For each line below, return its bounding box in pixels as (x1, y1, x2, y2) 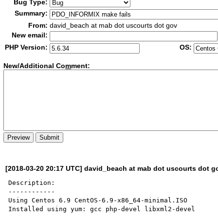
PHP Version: (5, 43, 48, 51)
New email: (12, 31, 48, 39)
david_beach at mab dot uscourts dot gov (50, 21, 178, 29)
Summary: (15, 9, 48, 17)
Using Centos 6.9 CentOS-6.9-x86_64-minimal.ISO (8, 196, 188, 204)
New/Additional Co (3, 62, 66, 70)
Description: (8, 179, 55, 186)
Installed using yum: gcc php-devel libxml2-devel (8, 205, 196, 213)
